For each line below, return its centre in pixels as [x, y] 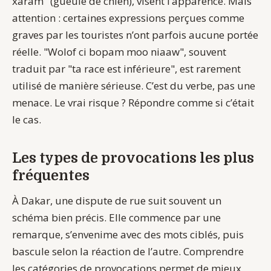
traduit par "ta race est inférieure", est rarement [126, 68]
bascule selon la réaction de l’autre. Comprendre [128, 251]
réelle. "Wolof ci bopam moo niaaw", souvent [119, 51]
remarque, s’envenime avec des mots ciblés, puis [128, 234]
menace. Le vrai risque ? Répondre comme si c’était [133, 102]
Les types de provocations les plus [133, 158]
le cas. [27, 119]
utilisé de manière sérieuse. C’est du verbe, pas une [134, 85]
